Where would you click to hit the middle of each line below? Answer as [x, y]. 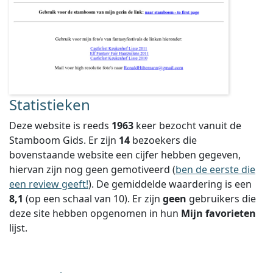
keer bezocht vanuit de [187, 126]
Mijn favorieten [218, 213]
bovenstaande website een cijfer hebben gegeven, [125, 155]
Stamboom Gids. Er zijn [64, 140]
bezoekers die [163, 140]
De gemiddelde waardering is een [174, 184]
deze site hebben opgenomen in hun [95, 213]
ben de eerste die [215, 169]
